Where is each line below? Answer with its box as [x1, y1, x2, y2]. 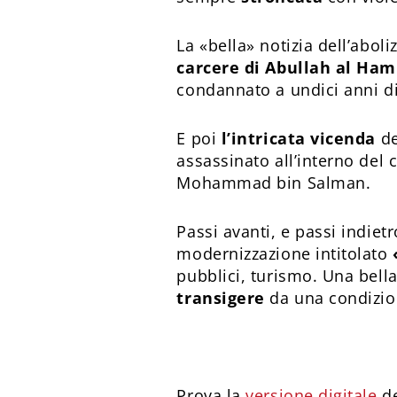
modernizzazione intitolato [176, 243, 393, 264]
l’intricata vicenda [221, 128, 376, 149]
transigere [176, 287, 265, 308]
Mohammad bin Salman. [176, 172, 371, 193]
